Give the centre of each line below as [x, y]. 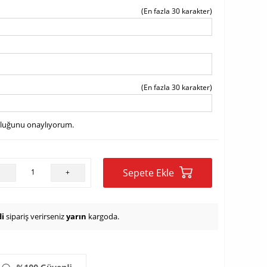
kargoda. [103, 216]
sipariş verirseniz [35, 216]
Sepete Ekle [149, 173]
